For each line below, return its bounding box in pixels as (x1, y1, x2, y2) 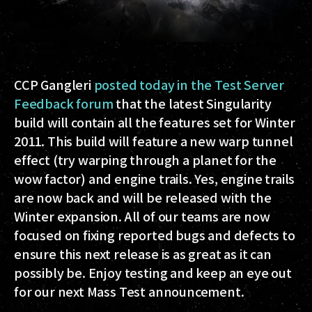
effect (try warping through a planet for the (14, 150, 277, 169)
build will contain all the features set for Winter (14, 112, 296, 131)
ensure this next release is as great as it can (14, 244, 272, 263)
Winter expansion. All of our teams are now (14, 206, 270, 225)
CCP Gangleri (14, 75, 94, 93)
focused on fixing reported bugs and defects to (14, 225, 295, 244)
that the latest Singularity (113, 93, 272, 112)
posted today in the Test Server (93, 75, 285, 93)
